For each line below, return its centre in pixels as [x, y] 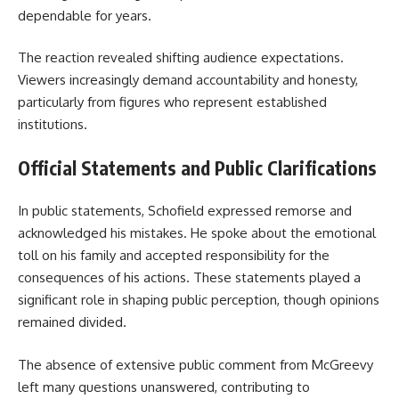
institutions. [53, 125]
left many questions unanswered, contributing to [164, 387]
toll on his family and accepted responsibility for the [174, 256]
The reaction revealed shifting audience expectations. [181, 58]
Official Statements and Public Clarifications [197, 167]
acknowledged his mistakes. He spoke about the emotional [197, 233]
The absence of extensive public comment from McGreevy [195, 364]
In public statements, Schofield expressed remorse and [185, 211]
